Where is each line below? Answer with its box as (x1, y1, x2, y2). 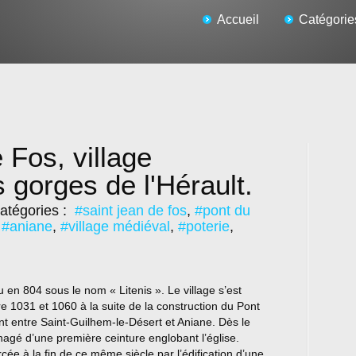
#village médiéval (60, 219, 170, 234)
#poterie (178, 219, 230, 234)
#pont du (195, 203, 250, 219)
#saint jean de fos (75, 203, 187, 219)
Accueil (217, 13, 259, 26)
